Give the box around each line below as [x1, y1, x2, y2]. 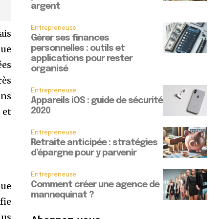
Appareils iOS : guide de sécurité [31, 96, 163, 106]
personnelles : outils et [31, 44, 125, 53]
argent [31, 2, 61, 11]
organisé [31, 65, 68, 74]
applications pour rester [31, 54, 133, 64]
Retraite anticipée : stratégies [31, 138, 158, 148]
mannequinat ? [31, 191, 94, 200]
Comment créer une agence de [31, 180, 160, 190]
